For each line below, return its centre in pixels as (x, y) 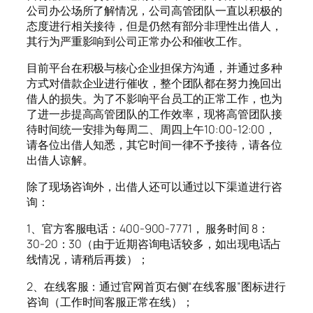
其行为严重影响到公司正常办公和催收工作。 (138, 41)
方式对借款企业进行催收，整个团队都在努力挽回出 (154, 83)
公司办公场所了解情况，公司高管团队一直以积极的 (154, 10)
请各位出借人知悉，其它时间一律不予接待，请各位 (154, 144)
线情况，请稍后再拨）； (88, 260)
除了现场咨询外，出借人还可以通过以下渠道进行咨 (154, 187)
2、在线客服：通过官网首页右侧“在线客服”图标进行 (156, 286)
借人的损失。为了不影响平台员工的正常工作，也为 (154, 98)
